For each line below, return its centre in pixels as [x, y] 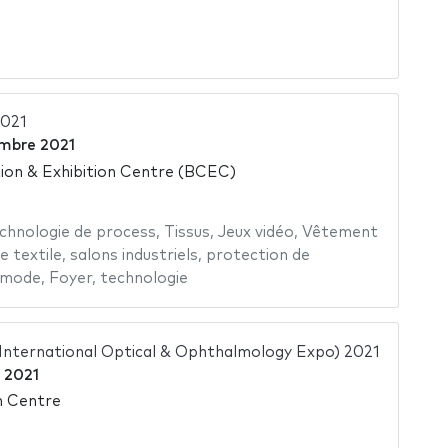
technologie [143, 278]
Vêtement [339, 232]
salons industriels [133, 255]
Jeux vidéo [255, 232]
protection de [257, 255]
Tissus [186, 232]
